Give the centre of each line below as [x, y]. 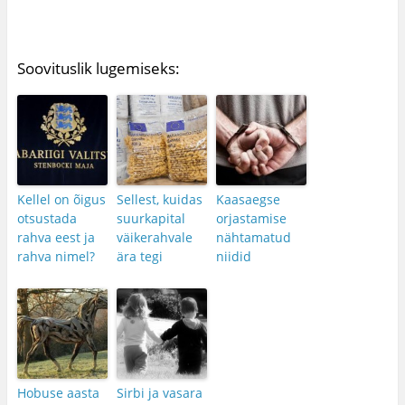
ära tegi [139, 257]
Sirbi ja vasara [159, 393]
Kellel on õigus [61, 200]
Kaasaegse [248, 200]
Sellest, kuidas [159, 200]
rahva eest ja [56, 238]
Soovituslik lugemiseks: [98, 69]
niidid [233, 257]
